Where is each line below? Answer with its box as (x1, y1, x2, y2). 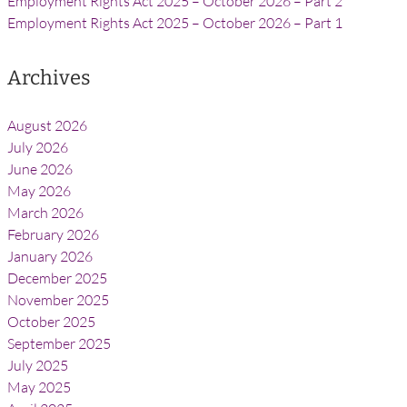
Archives (7, 65, 91, 90)
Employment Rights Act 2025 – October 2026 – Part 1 (7, 14, 342, 32)
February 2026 (7, 225, 99, 243)
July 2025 (7, 356, 68, 374)
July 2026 (7, 138, 68, 156)
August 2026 (7, 116, 87, 134)
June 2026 (7, 160, 73, 178)
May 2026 (7, 182, 71, 200)
